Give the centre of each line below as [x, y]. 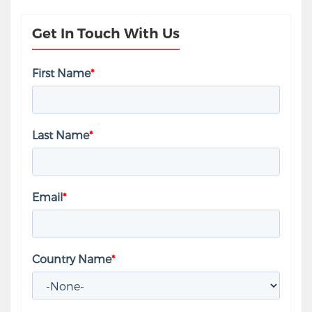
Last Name [61, 135]
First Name [61, 73]
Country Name [72, 259]
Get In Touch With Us [106, 34]
